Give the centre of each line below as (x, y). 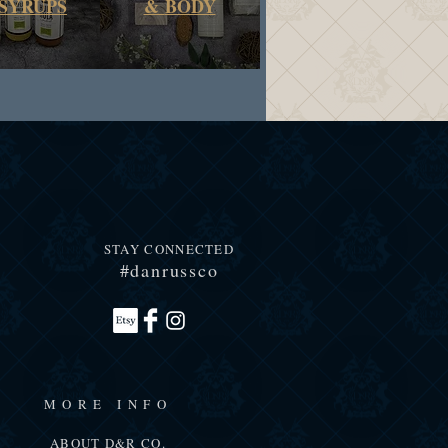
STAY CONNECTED (169, 249)
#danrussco (169, 270)
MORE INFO (108, 404)
